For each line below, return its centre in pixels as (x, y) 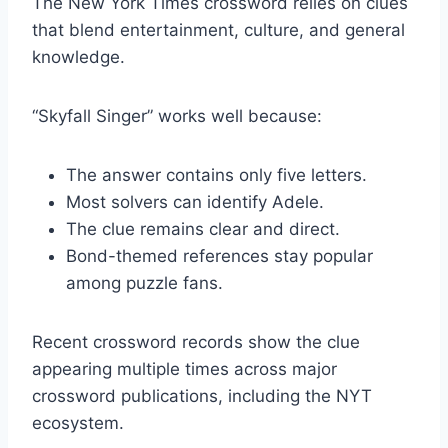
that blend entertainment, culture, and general (218, 29)
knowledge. (78, 56)
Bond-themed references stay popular (219, 255)
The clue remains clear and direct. (203, 228)
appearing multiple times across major (184, 368)
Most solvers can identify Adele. (195, 201)
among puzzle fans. (144, 282)
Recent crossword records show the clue (196, 341)
